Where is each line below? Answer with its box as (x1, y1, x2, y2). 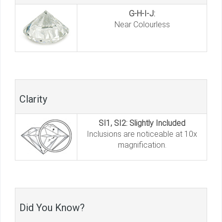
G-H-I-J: (129, 8, 155, 18)
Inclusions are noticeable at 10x (87, 129, 197, 139)
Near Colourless (114, 19, 170, 29)
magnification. (117, 140, 166, 150)
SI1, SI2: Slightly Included (99, 118, 185, 128)
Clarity (19, 93, 47, 105)
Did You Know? (19, 201, 85, 214)
